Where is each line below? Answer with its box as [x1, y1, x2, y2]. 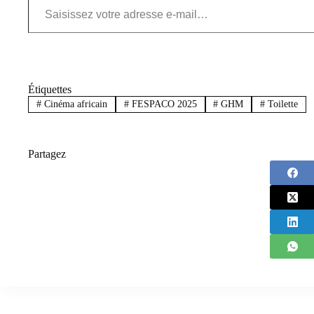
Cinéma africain [41, 99, 107, 110]
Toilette [265, 99, 299, 110]
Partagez [28, 148, 66, 161]
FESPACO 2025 [128, 99, 197, 110]
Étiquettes [28, 83, 71, 95]
